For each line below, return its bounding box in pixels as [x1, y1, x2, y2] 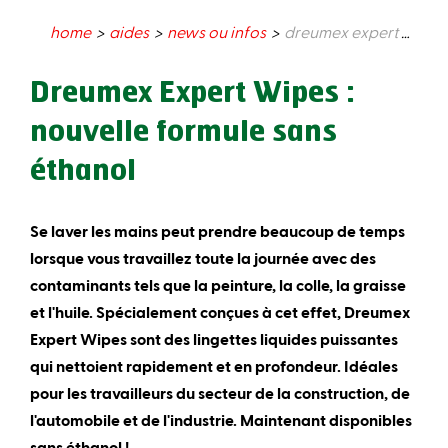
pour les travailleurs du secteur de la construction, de [30, 383, 410, 403]
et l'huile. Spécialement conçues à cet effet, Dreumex [30, 302, 410, 322]
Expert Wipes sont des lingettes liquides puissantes [30, 329, 398, 349]
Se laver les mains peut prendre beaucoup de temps [30, 221, 405, 241]
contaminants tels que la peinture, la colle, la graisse [30, 275, 406, 295]
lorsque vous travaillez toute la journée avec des [30, 248, 376, 268]
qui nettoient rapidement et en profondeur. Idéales [30, 356, 398, 376]
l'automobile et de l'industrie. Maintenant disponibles [30, 410, 412, 430]
